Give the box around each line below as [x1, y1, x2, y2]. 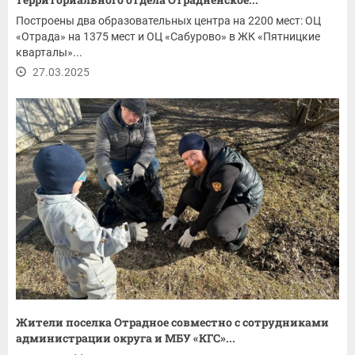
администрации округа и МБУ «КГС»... [16, 330, 235, 345]
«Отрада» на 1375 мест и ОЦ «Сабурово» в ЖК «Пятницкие [16, 30, 320, 44]
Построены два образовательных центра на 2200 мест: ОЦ [16, 14, 321, 28]
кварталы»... [16, 46, 82, 59]
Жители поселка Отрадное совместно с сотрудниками [16, 314, 329, 330]
